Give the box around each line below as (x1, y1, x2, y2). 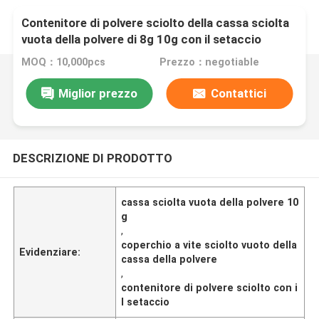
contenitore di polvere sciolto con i (121, 281, 298, 293)
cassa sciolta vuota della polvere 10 (121, 196, 299, 208)
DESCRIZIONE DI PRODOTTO (12, 150, 172, 165)
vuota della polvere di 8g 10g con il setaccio (21, 32, 262, 47)
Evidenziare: (19, 246, 81, 258)
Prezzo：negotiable (159, 56, 259, 68)
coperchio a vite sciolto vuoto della (121, 239, 298, 251)
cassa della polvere (121, 253, 218, 265)
